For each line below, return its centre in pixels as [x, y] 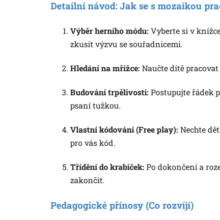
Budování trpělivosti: [110, 92]
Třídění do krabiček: [107, 166]
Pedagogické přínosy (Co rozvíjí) [122, 205]
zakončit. [87, 180]
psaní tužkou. [96, 105]
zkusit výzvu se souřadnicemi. [126, 44]
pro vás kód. [93, 142]
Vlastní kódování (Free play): [124, 129]
